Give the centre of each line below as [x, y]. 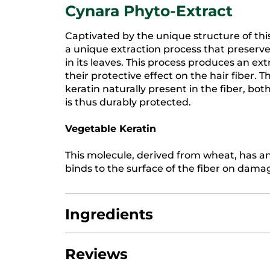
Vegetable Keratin [111, 129]
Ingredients [109, 215]
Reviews [96, 254]
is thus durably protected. [128, 102]
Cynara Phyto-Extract [149, 11]
